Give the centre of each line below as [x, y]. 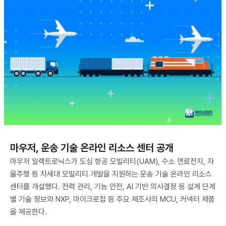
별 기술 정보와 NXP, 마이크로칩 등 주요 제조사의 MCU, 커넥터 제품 [112, 200]
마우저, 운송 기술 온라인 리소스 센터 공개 [92, 148]
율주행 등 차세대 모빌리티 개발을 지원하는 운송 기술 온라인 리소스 [111, 174]
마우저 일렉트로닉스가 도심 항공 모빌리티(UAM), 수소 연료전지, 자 [112, 162]
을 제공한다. [29, 212]
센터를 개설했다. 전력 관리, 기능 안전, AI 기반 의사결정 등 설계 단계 [113, 187]
